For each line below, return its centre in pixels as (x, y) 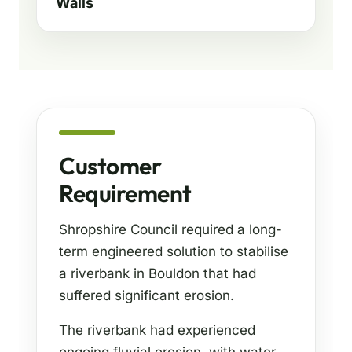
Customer (110, 166)
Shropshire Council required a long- (170, 230)
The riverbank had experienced (157, 330)
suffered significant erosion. (147, 296)
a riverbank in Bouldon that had (158, 274)
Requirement (125, 194)
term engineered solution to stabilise (174, 252)
